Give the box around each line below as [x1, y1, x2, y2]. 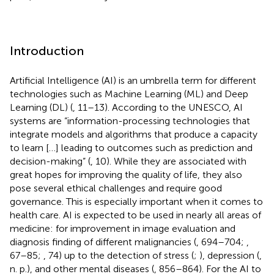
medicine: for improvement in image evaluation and [10, 222, 235, 234]
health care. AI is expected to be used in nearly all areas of [10, 209, 261, 221]
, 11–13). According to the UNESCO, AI [73, 101, 243, 113]
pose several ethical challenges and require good [10, 182, 222, 194]
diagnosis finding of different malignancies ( [10, 235, 196, 248]
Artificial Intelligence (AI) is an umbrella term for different [10, 74, 256, 86]
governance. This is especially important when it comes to [10, 195, 263, 207]
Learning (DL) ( [10, 101, 73, 113]
